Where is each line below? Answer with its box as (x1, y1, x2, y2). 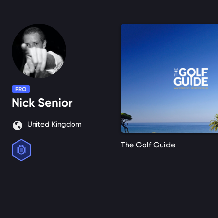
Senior (38, 95, 73, 109)
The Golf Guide (121, 140, 175, 149)
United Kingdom (27, 120, 82, 128)
